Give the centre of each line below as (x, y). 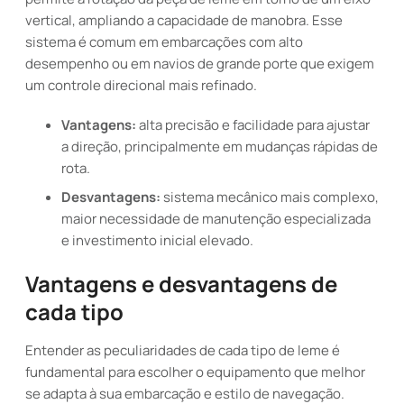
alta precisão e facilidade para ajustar (253, 125)
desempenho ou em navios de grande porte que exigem (200, 64)
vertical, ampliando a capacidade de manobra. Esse (184, 20)
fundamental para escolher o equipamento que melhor (195, 372)
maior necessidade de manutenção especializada (216, 219)
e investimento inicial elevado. (157, 240)
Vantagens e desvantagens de (181, 284)
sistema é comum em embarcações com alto (164, 42)
